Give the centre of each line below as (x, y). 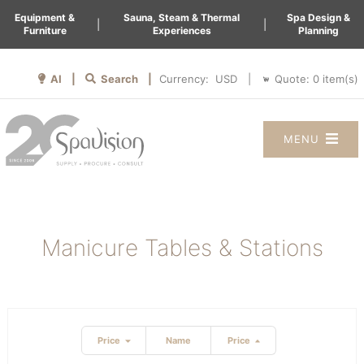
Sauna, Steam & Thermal (182, 17)
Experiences (182, 30)
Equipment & (45, 17)
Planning (319, 30)
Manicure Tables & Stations (182, 248)
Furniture (45, 30)
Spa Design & (319, 17)
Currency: (186, 79)
